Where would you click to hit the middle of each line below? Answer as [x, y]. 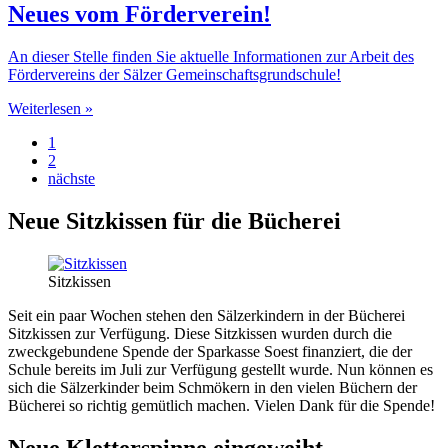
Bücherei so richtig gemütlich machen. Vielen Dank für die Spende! [221, 405]
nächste [71, 178]
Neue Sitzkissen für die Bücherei [174, 220]
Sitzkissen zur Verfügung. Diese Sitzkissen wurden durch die [200, 333]
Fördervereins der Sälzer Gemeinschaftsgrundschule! [174, 74]
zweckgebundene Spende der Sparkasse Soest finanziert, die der [210, 351]
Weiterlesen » [50, 108]
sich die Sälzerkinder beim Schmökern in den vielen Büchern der [212, 387]
